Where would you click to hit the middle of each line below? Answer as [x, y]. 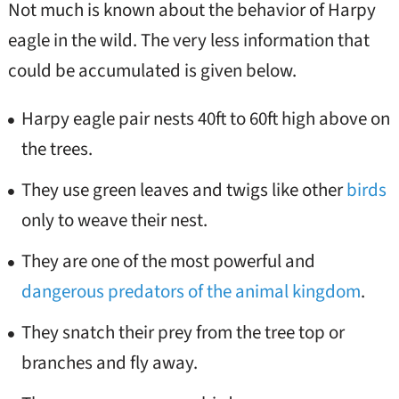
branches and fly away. [109, 363]
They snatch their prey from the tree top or [183, 333]
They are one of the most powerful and [168, 261]
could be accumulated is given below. [152, 71]
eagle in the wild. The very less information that [188, 41]
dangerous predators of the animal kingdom [191, 292]
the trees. [57, 149]
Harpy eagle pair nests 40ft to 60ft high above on [205, 119]
